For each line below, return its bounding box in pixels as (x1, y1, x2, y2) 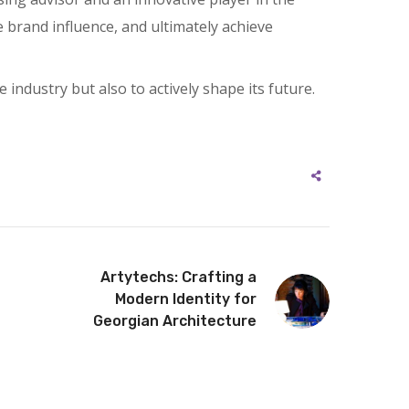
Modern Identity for (115, 290, 257, 308)
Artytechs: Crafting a (100, 268, 257, 286)
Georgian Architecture (93, 312, 257, 330)
